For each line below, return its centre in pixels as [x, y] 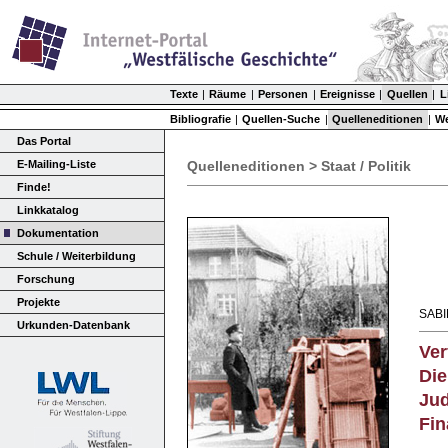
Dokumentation [57, 232]
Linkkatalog [47, 209]
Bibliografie [200, 118]
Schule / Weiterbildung [76, 255]
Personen [283, 93]
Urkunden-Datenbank [73, 324]
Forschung [45, 278]
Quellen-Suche [281, 118]
